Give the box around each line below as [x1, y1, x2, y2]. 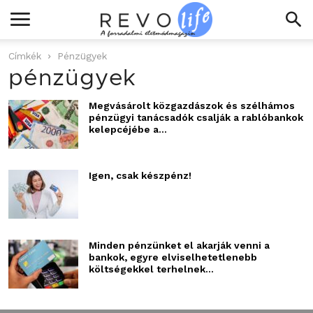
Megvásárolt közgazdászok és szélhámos [89, 100, 295, 111]
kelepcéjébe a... [89, 124, 167, 135]
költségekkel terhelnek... [89, 263, 214, 275]
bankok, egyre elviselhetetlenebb [89, 252, 257, 263]
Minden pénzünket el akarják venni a [89, 240, 270, 251]
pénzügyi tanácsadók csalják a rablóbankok [89, 112, 303, 123]
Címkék [8, 50, 41, 61]
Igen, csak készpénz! [89, 170, 191, 181]
